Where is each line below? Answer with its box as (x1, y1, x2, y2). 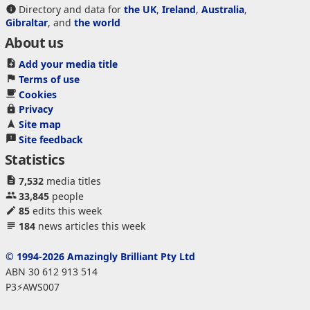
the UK (123, 3, 156, 17)
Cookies (18, 87, 57, 101)
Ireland (161, 3, 196, 17)
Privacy (18, 102, 53, 116)
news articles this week (35, 219, 145, 233)
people (48, 189, 84, 203)
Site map (18, 118, 61, 131)
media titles (43, 174, 101, 188)
